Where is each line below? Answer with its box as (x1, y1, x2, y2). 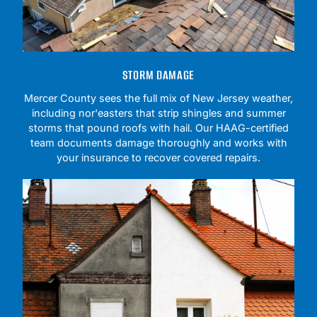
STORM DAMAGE (122, 67, 195, 84)
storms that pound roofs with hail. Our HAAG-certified (28, 122, 289, 134)
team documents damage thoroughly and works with (30, 137, 287, 149)
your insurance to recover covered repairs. (57, 151, 260, 164)
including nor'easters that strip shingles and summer (31, 107, 286, 120)
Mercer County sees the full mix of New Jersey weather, (24, 92, 293, 105)
